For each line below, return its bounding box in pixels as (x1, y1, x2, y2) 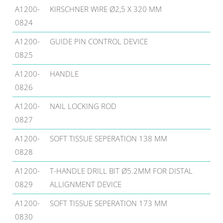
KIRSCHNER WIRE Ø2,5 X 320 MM (50, 3, 162, 14)
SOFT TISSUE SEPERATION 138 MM (50, 133, 167, 143)
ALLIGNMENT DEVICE (50, 179, 121, 189)
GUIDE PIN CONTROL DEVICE (50, 36, 148, 46)
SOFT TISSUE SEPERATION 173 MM (50, 198, 167, 208)
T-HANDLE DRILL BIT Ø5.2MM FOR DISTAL (50, 165, 193, 176)
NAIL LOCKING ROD (50, 101, 116, 111)
